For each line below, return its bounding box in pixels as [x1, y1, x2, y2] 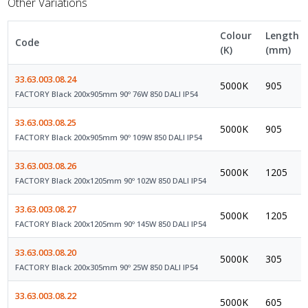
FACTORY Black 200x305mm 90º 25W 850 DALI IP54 [14, 261, 198, 272]
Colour [219, 28, 252, 42]
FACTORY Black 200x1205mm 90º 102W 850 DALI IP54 [14, 175, 206, 186]
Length [265, 28, 299, 42]
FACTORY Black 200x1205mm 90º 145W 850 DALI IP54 [14, 218, 206, 229]
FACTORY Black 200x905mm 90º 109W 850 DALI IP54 [14, 131, 202, 142]
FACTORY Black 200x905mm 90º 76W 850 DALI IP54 [14, 88, 198, 99]
